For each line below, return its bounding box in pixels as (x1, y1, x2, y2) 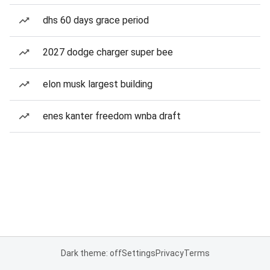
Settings (121, 248, 155, 258)
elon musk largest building (43, 78, 152, 90)
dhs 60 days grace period (43, 14, 149, 26)
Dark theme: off (60, 248, 122, 258)
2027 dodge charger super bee (43, 46, 173, 58)
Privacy (155, 248, 184, 258)
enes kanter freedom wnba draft (43, 110, 181, 122)
